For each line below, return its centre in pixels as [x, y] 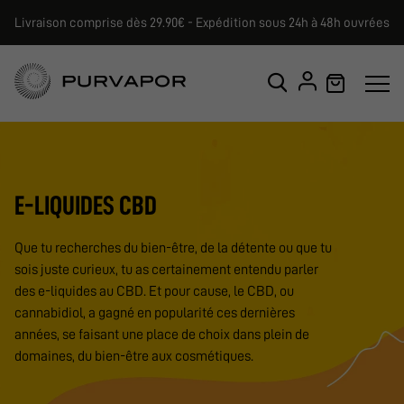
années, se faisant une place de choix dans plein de [162, 335]
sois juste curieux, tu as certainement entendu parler [166, 270]
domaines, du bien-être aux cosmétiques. [134, 356]
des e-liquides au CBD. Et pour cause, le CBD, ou [154, 291]
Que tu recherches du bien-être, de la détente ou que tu [173, 248]
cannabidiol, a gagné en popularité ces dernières [155, 313]
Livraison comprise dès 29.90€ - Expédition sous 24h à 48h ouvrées [202, 23]
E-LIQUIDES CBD [86, 206]
